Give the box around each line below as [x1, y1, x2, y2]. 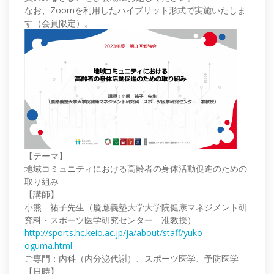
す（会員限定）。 [24, 17, 93, 29]
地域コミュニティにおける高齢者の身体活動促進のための [24, 162, 247, 174]
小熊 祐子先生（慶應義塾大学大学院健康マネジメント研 [24, 201, 247, 213]
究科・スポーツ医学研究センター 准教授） [24, 213, 196, 226]
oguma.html [24, 239, 72, 251]
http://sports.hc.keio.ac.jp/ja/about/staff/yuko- [24, 226, 206, 239]
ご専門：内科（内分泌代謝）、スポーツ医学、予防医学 [24, 252, 239, 264]
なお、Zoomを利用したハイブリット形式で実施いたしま [24, 4, 246, 16]
